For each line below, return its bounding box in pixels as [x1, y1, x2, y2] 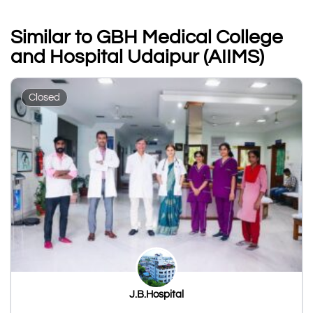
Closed [29, 92, 60, 103]
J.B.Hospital [129, 289, 184, 300]
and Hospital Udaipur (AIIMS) [10, 46, 264, 67]
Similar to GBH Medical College [10, 27, 283, 48]
